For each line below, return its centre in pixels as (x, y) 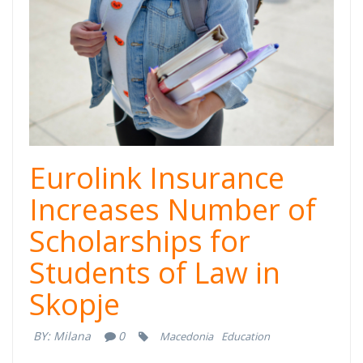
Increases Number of (173, 210)
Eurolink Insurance (157, 178)
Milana (72, 336)
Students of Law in (155, 273)
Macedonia (187, 337)
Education (246, 337)
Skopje (75, 305)
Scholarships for (140, 241)
